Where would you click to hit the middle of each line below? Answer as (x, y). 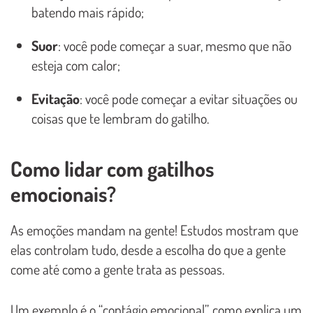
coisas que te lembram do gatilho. (120, 118)
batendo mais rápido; (88, 12)
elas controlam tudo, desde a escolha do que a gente (148, 249)
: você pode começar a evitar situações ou (189, 98)
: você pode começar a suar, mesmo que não (175, 45)
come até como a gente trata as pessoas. (117, 269)
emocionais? (65, 193)
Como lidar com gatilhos (112, 168)
